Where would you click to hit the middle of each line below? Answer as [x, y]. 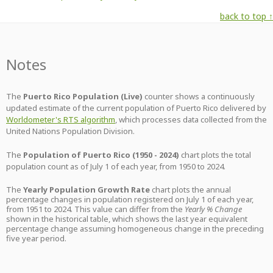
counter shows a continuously [199, 96]
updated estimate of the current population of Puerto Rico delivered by [136, 108]
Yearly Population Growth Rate [87, 190]
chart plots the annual [191, 190]
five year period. [36, 238]
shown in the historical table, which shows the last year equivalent [127, 219]
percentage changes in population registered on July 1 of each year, [130, 199]
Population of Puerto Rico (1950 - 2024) [101, 155]
